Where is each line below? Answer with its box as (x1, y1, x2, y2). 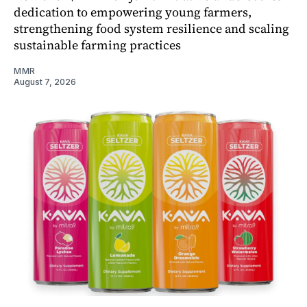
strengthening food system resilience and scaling (14, 19, 289, 37)
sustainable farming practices (14, 36, 181, 53)
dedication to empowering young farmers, (14, 3, 251, 21)
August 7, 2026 (14, 76, 76, 87)
